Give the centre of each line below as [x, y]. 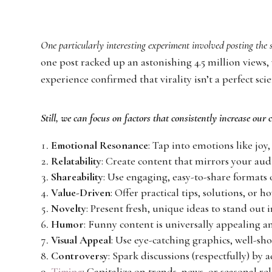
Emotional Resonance [100, 145]
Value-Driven [81, 192]
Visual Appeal [81, 240]
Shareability [77, 176]
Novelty [69, 208]
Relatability [76, 161]
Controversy [80, 255]
